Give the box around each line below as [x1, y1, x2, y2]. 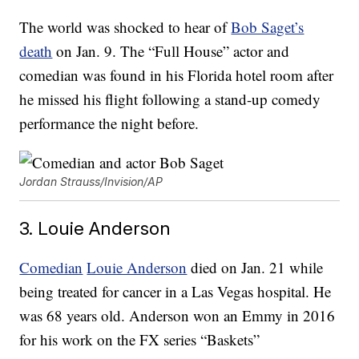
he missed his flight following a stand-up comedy [19, 89, 321, 110]
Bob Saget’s [231, 17, 305, 38]
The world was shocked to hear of [19, 17, 232, 38]
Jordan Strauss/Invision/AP [19, 175, 163, 189]
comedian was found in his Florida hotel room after [19, 65, 334, 86]
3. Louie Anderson [19, 217, 171, 240]
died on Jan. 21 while [187, 257, 324, 278]
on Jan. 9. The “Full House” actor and [52, 41, 290, 62]
